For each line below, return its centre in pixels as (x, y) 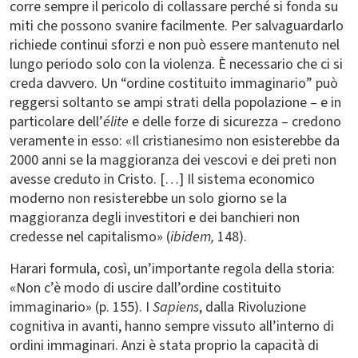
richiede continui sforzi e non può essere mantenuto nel (175, 45)
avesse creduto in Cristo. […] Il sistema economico (162, 179)
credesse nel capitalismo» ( (90, 237)
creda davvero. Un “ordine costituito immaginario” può (174, 84)
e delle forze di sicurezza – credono (235, 122)
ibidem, (194, 237)
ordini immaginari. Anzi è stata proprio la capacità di (164, 346)
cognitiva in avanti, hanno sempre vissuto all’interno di (172, 326)
